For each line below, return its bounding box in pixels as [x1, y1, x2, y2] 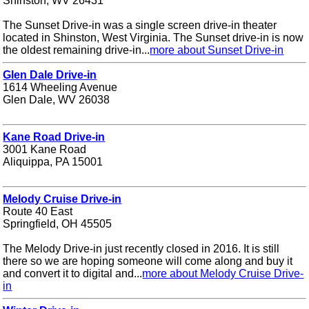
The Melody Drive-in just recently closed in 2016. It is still [3, 242, 280, 255]
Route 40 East [3, 205, 73, 217]
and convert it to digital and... [3, 267, 143, 279]
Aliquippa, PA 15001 [3, 155, 103, 168]
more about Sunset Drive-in [150, 43, 284, 56]
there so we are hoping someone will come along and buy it [3, 255, 293, 267]
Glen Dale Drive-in [3, 68, 97, 81]
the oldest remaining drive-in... [3, 43, 150, 56]
